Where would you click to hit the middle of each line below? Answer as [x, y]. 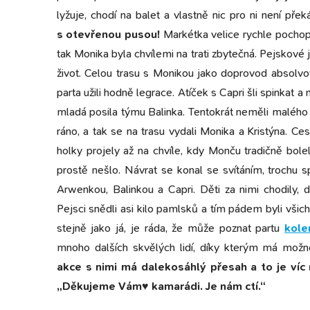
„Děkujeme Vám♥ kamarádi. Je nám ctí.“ [162, 286]
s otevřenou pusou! [108, 35]
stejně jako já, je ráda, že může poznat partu [171, 228]
